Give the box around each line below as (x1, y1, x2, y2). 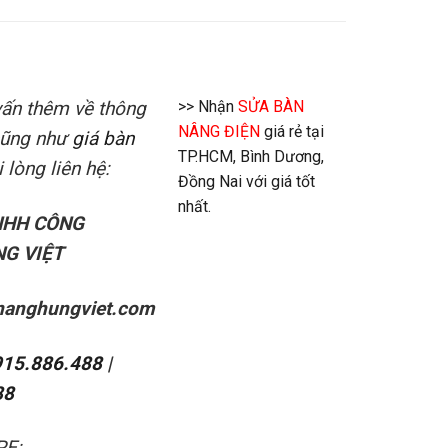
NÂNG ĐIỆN (177, 122, 260, 142)
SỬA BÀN (237, 97, 304, 117)
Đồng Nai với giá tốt (177, 172, 315, 192)
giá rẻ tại (259, 122, 324, 142)
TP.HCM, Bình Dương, (177, 147, 324, 167)
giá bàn (71, 127, 134, 151)
